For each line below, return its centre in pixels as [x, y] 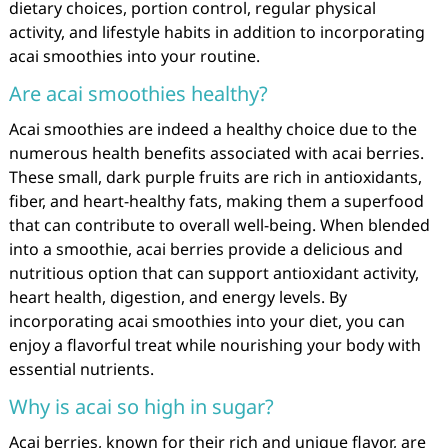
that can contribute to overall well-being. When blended [219, 225]
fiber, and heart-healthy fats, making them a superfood [216, 201]
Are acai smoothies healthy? [138, 93]
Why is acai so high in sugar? [141, 406]
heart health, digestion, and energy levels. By [177, 297]
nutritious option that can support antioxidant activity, [213, 273]
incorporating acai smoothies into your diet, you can [206, 321]
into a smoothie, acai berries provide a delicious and [205, 249]
